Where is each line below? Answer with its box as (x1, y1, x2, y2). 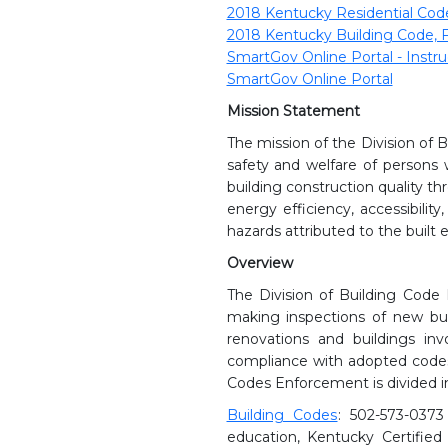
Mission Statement (226, 101, 360, 120)
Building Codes (226, 405, 338, 424)
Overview (226, 253, 297, 272)
